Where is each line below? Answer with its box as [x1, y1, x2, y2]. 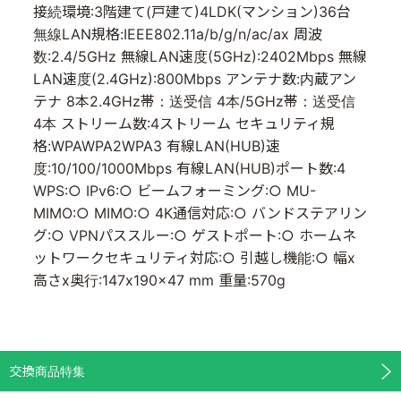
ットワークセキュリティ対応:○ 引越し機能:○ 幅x [33, 248, 356, 267]
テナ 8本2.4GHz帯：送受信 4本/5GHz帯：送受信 [33, 91, 356, 110]
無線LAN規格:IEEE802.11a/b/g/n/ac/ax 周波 [33, 24, 323, 43]
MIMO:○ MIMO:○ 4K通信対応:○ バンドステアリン [33, 203, 368, 222]
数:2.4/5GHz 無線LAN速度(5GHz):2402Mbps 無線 [33, 47, 368, 65]
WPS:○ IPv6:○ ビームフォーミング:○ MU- [33, 181, 317, 200]
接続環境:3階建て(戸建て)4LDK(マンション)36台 [33, 2, 352, 21]
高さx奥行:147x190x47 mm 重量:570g [33, 270, 286, 289]
